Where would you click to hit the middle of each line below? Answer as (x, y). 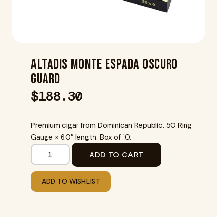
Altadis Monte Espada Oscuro (105, 65)
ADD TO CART (117, 155)
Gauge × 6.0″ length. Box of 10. (81, 137)
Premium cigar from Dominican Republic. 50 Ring (111, 125)
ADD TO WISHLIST (71, 181)
